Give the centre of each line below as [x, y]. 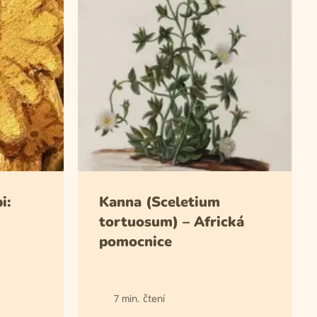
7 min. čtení [139, 299]
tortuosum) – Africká [171, 222]
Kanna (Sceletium [159, 202]
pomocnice [135, 242]
